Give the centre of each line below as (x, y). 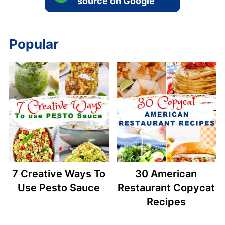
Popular (34, 44)
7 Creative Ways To (59, 174)
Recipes (166, 202)
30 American (166, 174)
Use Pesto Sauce (59, 188)
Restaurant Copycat (166, 188)
